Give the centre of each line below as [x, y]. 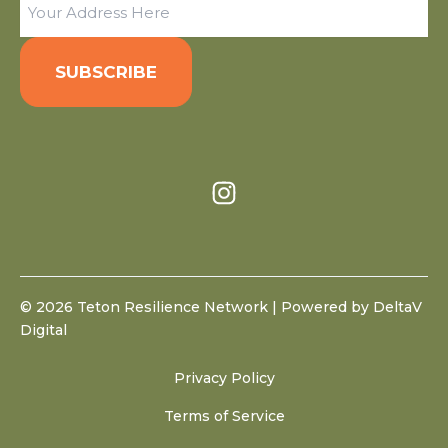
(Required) [56, 17]
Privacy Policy [224, 378]
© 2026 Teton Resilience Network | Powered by [196, 307]
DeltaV [397, 307]
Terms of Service [224, 416]
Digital [43, 330]
